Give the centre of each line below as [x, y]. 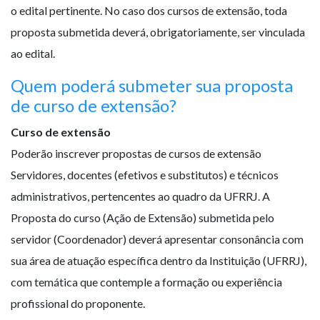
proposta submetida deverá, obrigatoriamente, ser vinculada [158, 32]
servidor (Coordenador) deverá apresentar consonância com [157, 239]
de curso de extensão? [94, 106]
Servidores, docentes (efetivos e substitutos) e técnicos [145, 175]
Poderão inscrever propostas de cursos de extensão [136, 154]
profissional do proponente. [78, 304]
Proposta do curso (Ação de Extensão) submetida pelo [142, 218]
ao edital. [33, 54]
